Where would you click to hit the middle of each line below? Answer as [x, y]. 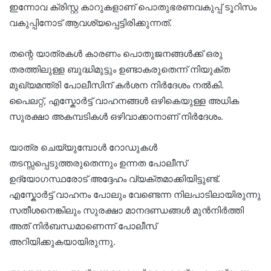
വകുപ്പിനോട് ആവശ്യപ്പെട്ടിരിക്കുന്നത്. [90, 23]
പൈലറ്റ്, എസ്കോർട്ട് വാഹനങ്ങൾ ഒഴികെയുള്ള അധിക [124, 101]
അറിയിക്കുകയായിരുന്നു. [62, 242]
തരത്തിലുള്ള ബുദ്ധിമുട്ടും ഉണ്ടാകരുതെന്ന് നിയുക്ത [119, 70]
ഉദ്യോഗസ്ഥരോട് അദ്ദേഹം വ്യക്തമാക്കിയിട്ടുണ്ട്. [115, 179]
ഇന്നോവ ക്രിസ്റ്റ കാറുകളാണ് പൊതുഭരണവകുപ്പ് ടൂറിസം [133, 7]
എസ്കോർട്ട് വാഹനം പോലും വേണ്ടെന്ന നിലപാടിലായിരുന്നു [135, 195]
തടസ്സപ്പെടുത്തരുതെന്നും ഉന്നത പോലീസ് [98, 163]
